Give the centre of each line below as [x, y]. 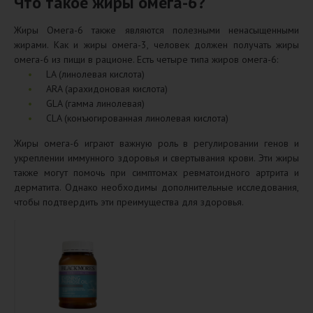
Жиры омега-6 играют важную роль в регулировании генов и [156, 143]
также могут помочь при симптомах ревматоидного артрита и [156, 172]
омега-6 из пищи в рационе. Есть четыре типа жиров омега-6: [146, 59]
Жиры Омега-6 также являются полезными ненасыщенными [156, 30]
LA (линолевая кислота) [95, 74]
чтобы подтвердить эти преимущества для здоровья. [129, 202]
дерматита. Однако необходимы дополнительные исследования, [156, 187]
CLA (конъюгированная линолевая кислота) [137, 118]
